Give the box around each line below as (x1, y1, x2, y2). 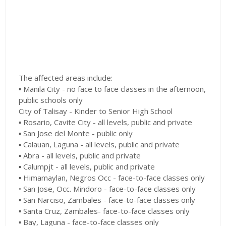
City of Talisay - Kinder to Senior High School (19, 106, 173, 117)
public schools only (19, 95, 83, 105)
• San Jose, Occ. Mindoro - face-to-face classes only (19, 184, 196, 194)
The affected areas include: (19, 73, 113, 83)
